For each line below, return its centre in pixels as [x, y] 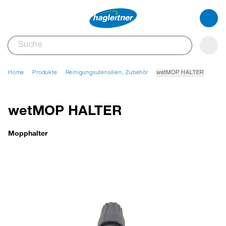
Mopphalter [28, 133]
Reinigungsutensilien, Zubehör [107, 73]
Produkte [45, 73]
